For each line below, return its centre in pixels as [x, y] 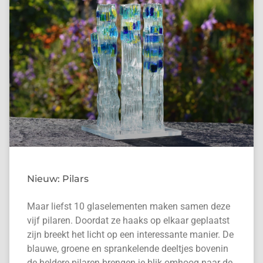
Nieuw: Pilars [58, 179]
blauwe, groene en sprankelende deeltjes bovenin [127, 249]
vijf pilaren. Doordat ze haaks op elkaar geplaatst [128, 221]
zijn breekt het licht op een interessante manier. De [130, 235]
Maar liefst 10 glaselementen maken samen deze [128, 207]
